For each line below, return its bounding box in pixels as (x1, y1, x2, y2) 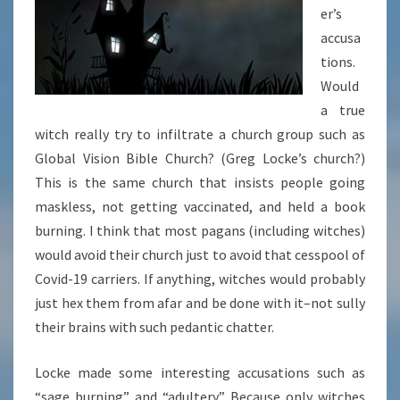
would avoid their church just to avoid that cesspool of (35, 246, 365, 264)
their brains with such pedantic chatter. (35, 318, 274, 337)
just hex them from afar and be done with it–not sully (35, 294, 365, 312)
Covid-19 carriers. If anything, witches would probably (35, 270, 365, 288)
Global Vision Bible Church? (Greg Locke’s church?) (35, 149, 365, 168)
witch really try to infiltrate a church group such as (35, 125, 365, 144)
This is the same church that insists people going (35, 173, 365, 192)
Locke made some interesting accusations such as (35, 363, 365, 382)
